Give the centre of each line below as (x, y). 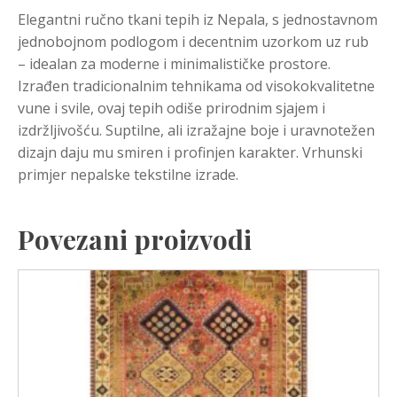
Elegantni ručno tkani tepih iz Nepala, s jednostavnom (198, 19)
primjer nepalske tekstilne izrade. (128, 174)
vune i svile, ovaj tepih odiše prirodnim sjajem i (171, 108)
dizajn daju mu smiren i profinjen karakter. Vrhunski (190, 152)
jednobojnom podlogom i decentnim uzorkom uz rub (193, 41)
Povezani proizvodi (135, 239)
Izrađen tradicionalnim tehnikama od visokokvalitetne (196, 86)
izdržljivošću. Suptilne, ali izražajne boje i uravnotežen (196, 130)
